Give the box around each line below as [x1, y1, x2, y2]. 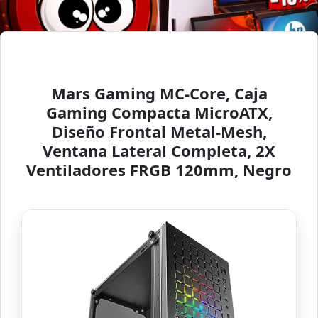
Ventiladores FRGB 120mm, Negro [26, 158, 292, 180]
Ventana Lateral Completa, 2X [43, 139, 275, 161]
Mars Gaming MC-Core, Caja [50, 82, 268, 104]
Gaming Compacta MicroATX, [45, 101, 273, 123]
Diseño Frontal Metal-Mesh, [51, 120, 267, 142]
